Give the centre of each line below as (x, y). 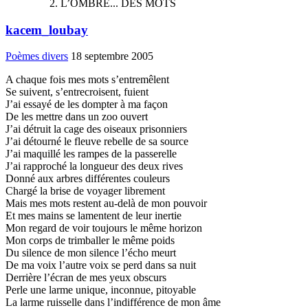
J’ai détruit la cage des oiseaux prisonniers (96, 129)
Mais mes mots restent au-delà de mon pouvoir (106, 203)
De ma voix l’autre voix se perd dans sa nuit (101, 265)
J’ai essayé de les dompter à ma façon (87, 104)
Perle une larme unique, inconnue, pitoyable (101, 290)
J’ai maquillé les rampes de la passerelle (91, 154)
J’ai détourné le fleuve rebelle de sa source (97, 142)
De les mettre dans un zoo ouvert (77, 117)
